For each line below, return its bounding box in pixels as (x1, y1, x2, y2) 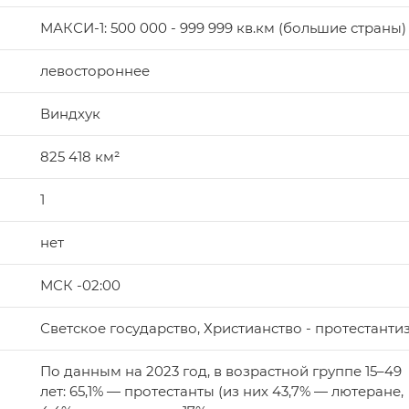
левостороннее (40, 62, 150, 80)
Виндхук (40, 105, 100, 123)
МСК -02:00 (40, 277, 121, 295)
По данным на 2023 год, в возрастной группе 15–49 (40, 362, 402, 381)
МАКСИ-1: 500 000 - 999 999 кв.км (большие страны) (40, 19, 406, 37)
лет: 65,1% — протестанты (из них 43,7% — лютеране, (40, 383, 404, 401)
